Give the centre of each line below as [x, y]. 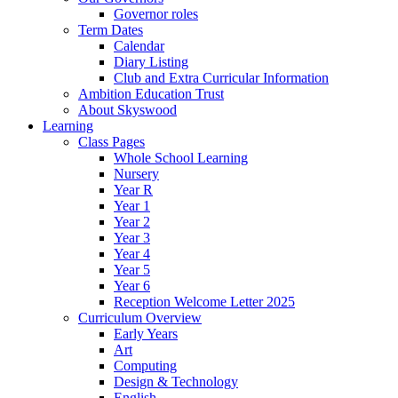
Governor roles [156, 13]
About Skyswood [127, 109]
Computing [145, 365]
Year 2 [132, 221]
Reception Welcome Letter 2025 [204, 301]
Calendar [139, 45]
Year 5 [132, 269]
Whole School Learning [181, 157]
